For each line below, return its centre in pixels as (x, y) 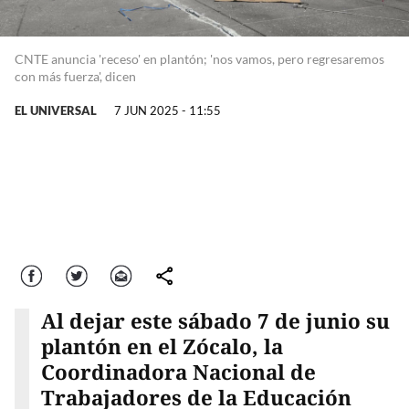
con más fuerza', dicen (75, 76)
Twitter (78, 274)
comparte (168, 274)
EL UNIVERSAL (56, 110)
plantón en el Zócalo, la (162, 347)
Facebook (36, 274)
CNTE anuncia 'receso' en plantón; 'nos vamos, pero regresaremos (199, 58)
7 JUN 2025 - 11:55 (168, 110)
